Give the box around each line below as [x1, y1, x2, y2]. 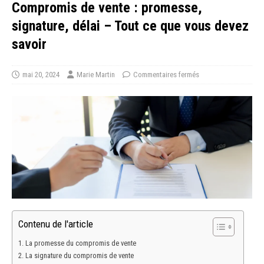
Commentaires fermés [133, 70, 199, 80]
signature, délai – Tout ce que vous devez [12, 18, 249, 35]
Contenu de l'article [18, 217, 93, 230]
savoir [12, 36, 47, 53]
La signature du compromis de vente [25, 250, 134, 260]
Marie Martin [77, 70, 115, 80]
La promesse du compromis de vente [25, 238, 136, 247]
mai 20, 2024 [22, 70, 60, 80]
